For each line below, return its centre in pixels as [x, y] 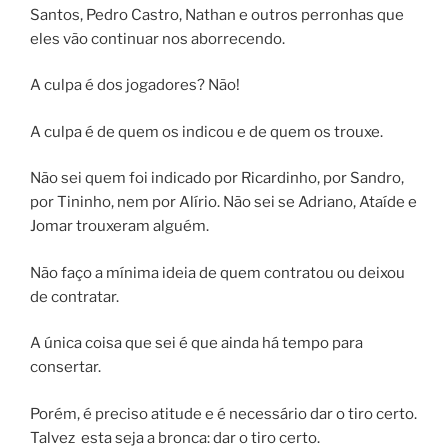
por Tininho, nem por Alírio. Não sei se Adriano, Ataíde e [223, 202]
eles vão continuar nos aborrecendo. [157, 38]
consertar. [65, 367]
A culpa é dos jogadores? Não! [135, 85]
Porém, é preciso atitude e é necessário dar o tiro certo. [223, 413]
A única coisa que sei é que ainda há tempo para [196, 343]
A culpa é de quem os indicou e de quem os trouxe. [206, 131]
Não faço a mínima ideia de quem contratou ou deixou [217, 272]
